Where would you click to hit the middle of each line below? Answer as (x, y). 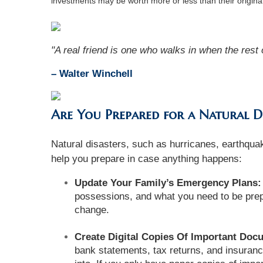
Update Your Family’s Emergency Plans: (168, 183)
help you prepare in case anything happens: (148, 159)
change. (92, 210)
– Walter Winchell (92, 74)
